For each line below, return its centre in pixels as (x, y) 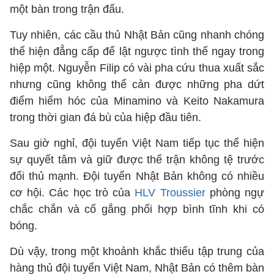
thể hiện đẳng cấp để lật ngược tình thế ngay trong (137, 51)
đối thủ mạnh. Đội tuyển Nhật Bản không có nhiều (137, 176)
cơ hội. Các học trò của (72, 193)
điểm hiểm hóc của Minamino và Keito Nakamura (137, 101)
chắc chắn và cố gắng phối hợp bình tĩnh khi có (137, 209)
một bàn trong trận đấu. (67, 9)
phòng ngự (235, 193)
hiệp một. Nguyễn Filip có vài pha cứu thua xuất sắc (137, 68)
